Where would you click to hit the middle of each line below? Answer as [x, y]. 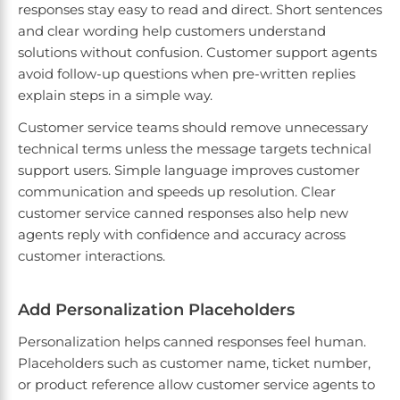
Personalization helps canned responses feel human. [192, 342]
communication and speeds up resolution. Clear [177, 192]
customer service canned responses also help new [183, 213]
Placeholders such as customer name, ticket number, [194, 363]
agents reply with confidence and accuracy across [182, 235]
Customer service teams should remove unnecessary [193, 128]
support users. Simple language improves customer [189, 171]
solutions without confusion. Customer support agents [197, 53]
